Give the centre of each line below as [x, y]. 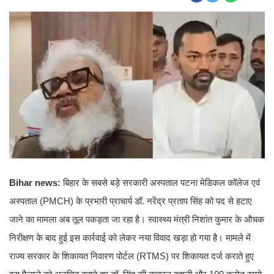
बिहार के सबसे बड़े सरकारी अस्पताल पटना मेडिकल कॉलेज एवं [160, 183]
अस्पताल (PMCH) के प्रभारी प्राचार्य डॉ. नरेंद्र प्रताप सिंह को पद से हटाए [131, 201]
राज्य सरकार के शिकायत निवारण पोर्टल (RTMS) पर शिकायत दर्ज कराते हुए [131, 256]
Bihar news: [35, 183]
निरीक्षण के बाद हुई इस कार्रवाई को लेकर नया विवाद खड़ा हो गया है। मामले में [130, 238]
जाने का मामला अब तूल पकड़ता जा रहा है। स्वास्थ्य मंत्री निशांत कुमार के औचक [137, 220]
